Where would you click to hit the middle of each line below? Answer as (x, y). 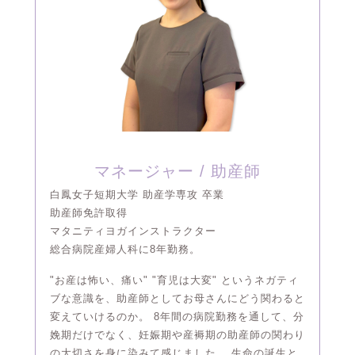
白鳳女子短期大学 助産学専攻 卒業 (137, 195)
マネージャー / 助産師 (177, 172)
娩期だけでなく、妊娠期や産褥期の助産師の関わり (177, 335)
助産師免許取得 (88, 213)
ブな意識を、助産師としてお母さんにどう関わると (177, 299)
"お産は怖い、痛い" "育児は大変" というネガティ (174, 281)
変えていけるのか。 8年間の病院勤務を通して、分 (177, 317)
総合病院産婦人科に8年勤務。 (125, 250)
